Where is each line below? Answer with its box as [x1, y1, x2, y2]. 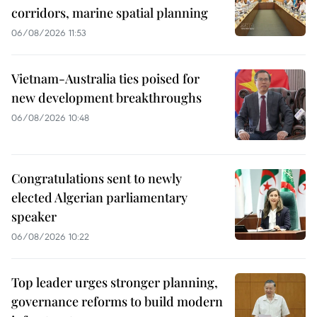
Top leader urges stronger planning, [11, 274, 218, 292]
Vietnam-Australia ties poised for [11, 70, 200, 88]
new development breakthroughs [11, 89, 202, 107]
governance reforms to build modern [11, 293, 223, 311]
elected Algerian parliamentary [11, 189, 188, 207]
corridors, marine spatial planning [11, 4, 208, 22]
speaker [11, 208, 57, 226]
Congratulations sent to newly [11, 170, 182, 188]
